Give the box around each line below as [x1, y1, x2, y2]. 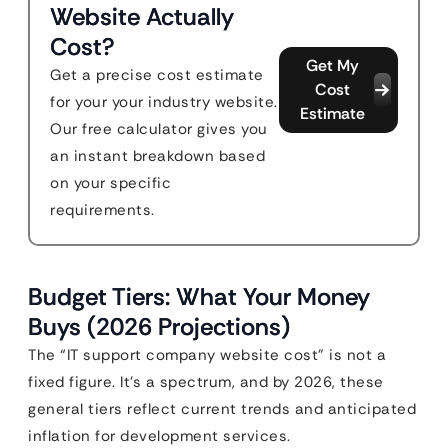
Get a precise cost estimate [50, 65, 264, 85]
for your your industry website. [50, 92, 278, 112]
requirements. [50, 200, 155, 220]
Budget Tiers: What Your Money [28, 281, 370, 312]
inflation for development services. [28, 426, 291, 446]
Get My [306, 55, 360, 76]
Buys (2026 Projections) [28, 311, 290, 342]
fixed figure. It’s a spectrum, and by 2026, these [28, 372, 384, 392]
